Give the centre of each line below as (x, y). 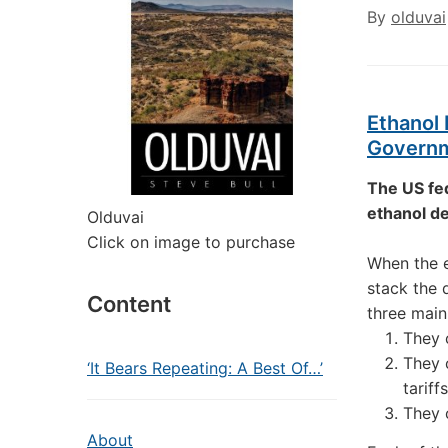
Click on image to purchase (191, 242)
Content (129, 304)
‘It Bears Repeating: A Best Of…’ (205, 368)
